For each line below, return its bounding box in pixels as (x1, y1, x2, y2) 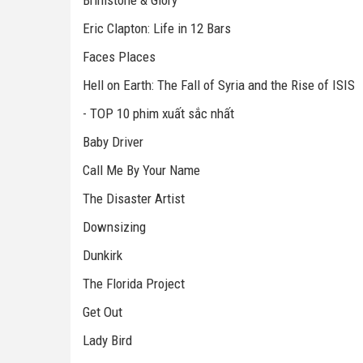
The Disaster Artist (83, 190, 185, 207)
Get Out (83, 304, 122, 321)
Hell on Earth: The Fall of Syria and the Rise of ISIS (83, 77, 355, 94)
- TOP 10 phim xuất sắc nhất (83, 105, 234, 122)
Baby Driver (83, 134, 143, 151)
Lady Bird (83, 332, 132, 349)
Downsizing (83, 219, 146, 236)
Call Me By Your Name (83, 162, 200, 179)
